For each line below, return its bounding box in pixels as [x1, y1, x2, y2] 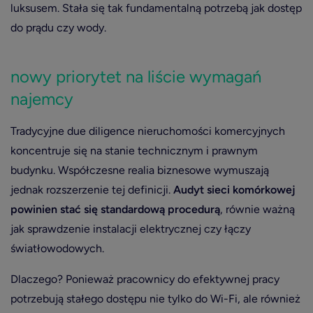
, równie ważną [220, 203, 295, 216]
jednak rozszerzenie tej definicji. [10, 183, 173, 196]
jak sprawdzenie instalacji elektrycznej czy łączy [10, 222, 251, 235]
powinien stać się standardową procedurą [10, 203, 220, 216]
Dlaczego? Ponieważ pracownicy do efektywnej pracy [10, 272, 279, 286]
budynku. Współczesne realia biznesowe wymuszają [10, 163, 269, 177]
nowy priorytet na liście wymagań [10, 66, 261, 87]
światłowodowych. [10, 242, 104, 255]
